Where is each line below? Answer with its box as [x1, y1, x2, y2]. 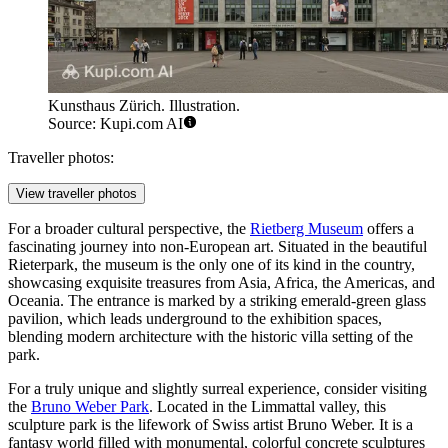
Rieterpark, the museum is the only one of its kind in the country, [8, 256, 415, 274]
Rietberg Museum [250, 220, 363, 238]
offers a [363, 220, 414, 238]
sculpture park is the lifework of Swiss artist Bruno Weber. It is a [8, 416, 413, 434]
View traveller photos [16, 186, 137, 202]
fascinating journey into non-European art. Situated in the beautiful [8, 238, 427, 256]
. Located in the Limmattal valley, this [149, 398, 386, 416]
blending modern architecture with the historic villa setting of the [8, 328, 413, 346]
